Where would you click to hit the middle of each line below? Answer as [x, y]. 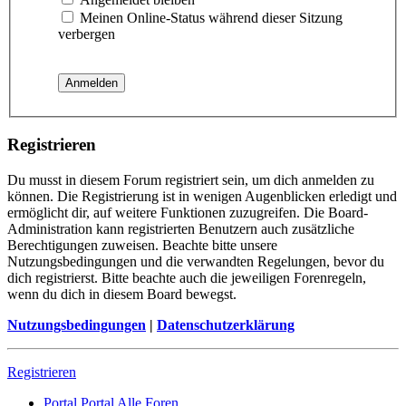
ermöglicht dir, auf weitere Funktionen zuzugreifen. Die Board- [188, 212]
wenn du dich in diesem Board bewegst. [122, 294]
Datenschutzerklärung [226, 324]
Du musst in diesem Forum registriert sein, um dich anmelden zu [191, 179]
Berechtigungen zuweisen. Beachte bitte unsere [142, 245]
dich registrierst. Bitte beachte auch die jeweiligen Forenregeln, [187, 277]
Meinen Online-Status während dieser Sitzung [209, 18]
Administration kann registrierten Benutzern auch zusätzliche [181, 228]
